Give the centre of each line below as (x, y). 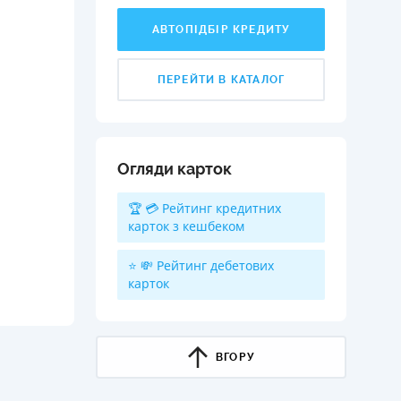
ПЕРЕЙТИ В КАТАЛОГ (221, 80)
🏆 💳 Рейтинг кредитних (205, 208)
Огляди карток (175, 169)
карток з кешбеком (186, 226)
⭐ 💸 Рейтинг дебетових (201, 265)
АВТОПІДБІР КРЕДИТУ (221, 30)
